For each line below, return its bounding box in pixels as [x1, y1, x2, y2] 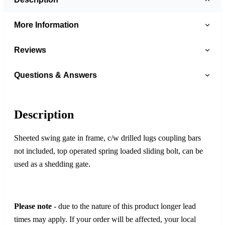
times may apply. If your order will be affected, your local [14, 214, 196, 223]
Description [14, 107, 74, 121]
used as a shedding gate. [14, 159, 90, 168]
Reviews [14, 45, 46, 54]
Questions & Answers [14, 70, 97, 79]
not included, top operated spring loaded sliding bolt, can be [14, 146, 203, 155]
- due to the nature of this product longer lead [52, 201, 196, 210]
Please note [14, 201, 52, 210]
